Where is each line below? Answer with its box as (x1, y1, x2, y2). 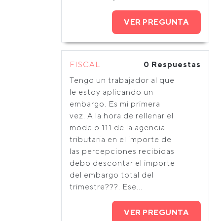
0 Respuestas (144, 60, 201, 69)
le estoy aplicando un (70, 87, 153, 97)
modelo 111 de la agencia (70, 123, 165, 132)
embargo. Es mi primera (70, 99, 160, 109)
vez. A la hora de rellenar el (70, 111, 174, 120)
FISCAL (70, 60, 100, 69)
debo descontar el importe (70, 158, 175, 168)
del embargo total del (70, 170, 154, 180)
